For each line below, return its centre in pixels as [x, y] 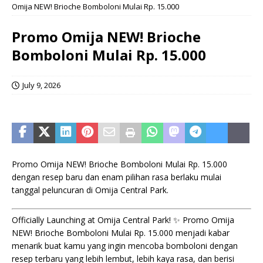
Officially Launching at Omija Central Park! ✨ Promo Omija [123, 220]
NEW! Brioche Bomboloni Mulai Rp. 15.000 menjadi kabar [121, 233]
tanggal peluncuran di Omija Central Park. [90, 190]
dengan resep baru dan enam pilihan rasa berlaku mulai [117, 177]
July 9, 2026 [41, 85]
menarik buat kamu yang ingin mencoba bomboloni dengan [125, 246]
